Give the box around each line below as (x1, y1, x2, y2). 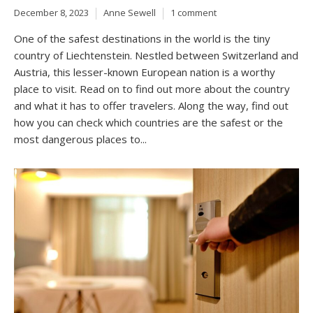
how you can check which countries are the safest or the (14, 115, 283, 129)
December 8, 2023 (14, 6, 89, 20)
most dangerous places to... (14, 132, 147, 146)
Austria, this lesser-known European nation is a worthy (14, 65, 275, 79)
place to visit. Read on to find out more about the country (14, 82, 290, 96)
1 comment (170, 6, 217, 20)
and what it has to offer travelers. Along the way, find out (14, 99, 289, 112)
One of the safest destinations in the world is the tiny (14, 31, 270, 45)
